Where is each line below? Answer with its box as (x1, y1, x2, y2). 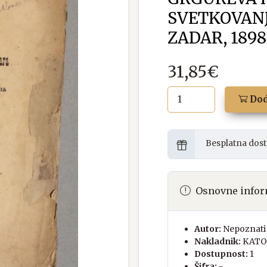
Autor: (194, 223, 221, 234)
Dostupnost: (194, 248, 248, 259)
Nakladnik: (194, 235, 241, 247)
